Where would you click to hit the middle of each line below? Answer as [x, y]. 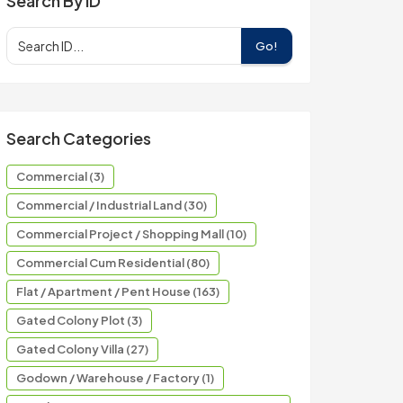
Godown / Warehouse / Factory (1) [115, 378]
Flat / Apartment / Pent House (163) [118, 291]
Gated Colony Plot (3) [79, 320]
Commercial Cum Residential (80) [113, 263]
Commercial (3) [60, 176]
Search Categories [79, 138]
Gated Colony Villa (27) [82, 349]
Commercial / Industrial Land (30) [112, 205]
